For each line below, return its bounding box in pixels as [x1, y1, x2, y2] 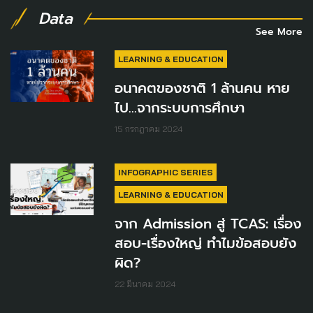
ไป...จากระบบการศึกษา [115, 96, 245, 118]
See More [256, 24, 303, 39]
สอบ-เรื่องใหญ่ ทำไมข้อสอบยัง [115, 232, 298, 254]
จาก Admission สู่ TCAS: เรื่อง [115, 212, 303, 234]
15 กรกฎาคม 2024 [115, 123, 183, 134]
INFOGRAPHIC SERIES [118, 166, 214, 177]
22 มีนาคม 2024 [115, 278, 176, 289]
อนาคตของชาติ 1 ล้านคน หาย [115, 77, 291, 99]
